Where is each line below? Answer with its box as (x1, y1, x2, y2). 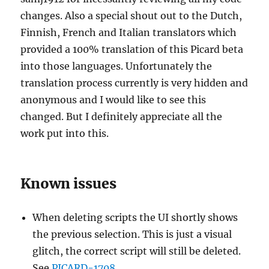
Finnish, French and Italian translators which (20, 26, 237, 38)
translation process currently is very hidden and (20, 76, 249, 89)
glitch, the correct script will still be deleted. (32, 244, 241, 257)
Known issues (20, 174, 117, 192)
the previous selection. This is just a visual (32, 228, 232, 240)
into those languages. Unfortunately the (20, 59, 213, 72)
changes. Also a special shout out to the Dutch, (20, 9, 243, 22)
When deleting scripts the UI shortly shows (32, 211, 238, 223)
